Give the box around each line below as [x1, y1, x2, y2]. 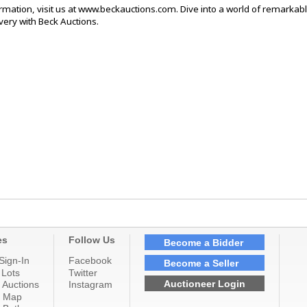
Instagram [69, 279, 112, 291]
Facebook [69, 255, 112, 267]
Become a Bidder [164, 236, 243, 248]
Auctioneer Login [164, 278, 245, 289]
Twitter [69, 267, 97, 278]
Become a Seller [164, 257, 238, 269]
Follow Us [69, 234, 115, 246]
